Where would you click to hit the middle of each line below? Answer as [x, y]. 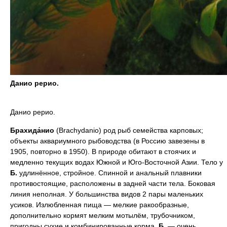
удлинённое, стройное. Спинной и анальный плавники [109, 173]
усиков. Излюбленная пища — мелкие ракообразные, [100, 205]
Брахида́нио [32, 130]
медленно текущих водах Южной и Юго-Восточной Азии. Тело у [117, 162]
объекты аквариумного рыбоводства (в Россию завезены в [107, 141]
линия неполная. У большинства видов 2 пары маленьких [107, 194]
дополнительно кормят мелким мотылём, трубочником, [103, 215]
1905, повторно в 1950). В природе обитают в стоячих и [103, 152]
